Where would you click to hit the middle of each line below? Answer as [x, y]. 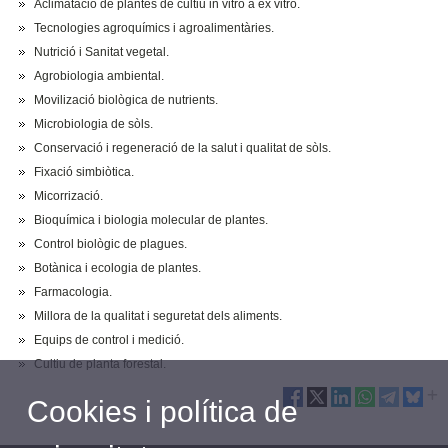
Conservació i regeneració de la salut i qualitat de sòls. [183, 147]
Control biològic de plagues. [111, 243]
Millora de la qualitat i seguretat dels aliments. [158, 315]
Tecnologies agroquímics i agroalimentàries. [154, 27]
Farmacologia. [73, 291]
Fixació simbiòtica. [84, 171]
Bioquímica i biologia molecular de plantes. [151, 219]
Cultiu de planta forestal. [100, 363]
